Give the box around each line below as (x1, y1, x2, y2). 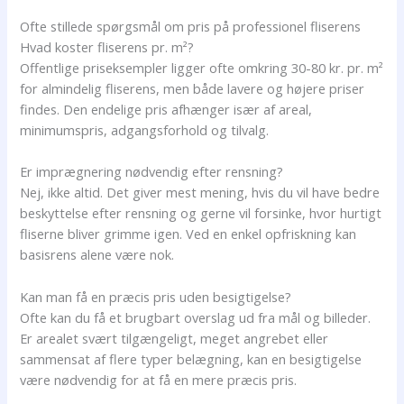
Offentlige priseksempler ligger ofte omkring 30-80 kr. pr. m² (20, 58, 384, 77)
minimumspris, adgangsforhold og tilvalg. (20, 120, 270, 139)
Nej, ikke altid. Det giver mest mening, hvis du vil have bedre (20, 183, 381, 202)
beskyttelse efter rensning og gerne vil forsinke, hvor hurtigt (20, 204, 382, 223)
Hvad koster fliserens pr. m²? (20, 37, 195, 56)
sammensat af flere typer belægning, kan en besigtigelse (20, 349, 363, 368)
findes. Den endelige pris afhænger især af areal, (20, 99, 313, 118)
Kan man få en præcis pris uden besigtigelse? (20, 287, 292, 306)
